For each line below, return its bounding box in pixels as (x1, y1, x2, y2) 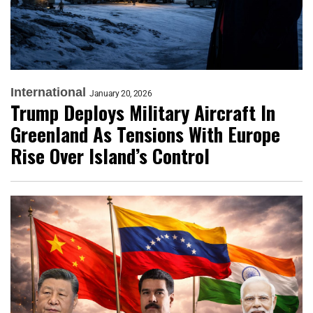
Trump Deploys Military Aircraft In (10, 99, 275, 127)
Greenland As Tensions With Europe (10, 120, 280, 149)
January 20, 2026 (89, 89, 152, 99)
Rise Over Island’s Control (10, 142, 210, 170)
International (10, 85, 86, 100)
